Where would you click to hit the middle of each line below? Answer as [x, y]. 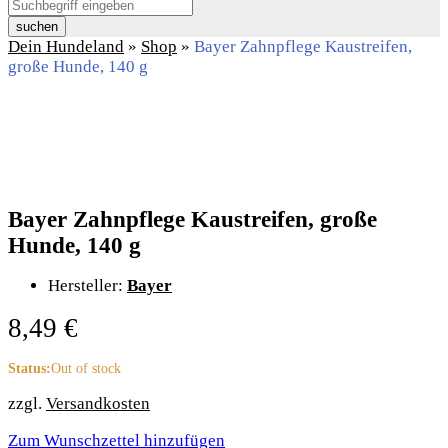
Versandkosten [98, 403]
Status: [29, 368]
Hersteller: [87, 285]
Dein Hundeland [66, 47]
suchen [37, 27]
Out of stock [86, 368]
